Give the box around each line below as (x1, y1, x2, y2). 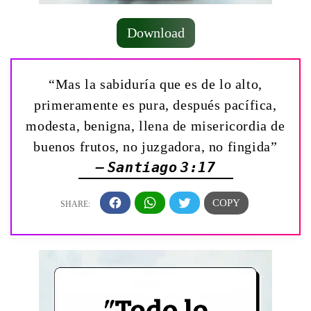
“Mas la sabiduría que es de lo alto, (49, 76, 262, 92)
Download (126, 24, 185, 40)
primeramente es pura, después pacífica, (34, 96, 277, 112)
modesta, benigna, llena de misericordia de (26, 117, 285, 133)
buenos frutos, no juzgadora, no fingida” (33, 138, 278, 154)
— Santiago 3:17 (95, 158, 216, 176)
